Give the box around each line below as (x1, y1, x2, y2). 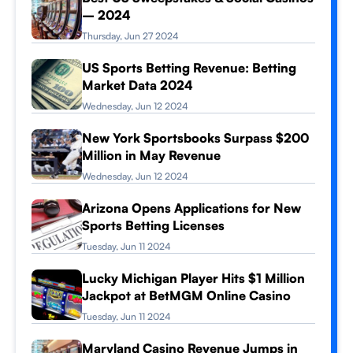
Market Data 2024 (82, 77, 193, 93)
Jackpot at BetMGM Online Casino (82, 288, 291, 303)
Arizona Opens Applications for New (82, 200, 301, 216)
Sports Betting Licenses (82, 217, 225, 233)
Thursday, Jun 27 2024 (82, 30, 179, 42)
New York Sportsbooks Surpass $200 (82, 130, 309, 146)
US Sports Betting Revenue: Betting (82, 60, 296, 76)
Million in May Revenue (82, 147, 221, 163)
